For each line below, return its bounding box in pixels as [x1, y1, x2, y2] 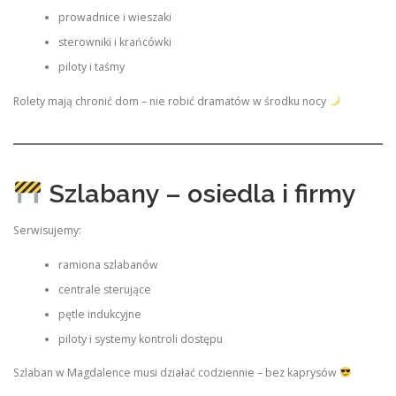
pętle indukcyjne [57, 306, 141, 322]
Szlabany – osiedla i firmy [42, 179, 356, 209]
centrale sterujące [57, 281, 151, 297]
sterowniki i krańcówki [57, 34, 171, 50]
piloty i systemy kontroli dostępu [57, 331, 223, 346]
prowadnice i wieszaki [57, 10, 171, 26]
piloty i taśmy [57, 59, 125, 75]
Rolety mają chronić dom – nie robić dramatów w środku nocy [13, 93, 329, 109]
